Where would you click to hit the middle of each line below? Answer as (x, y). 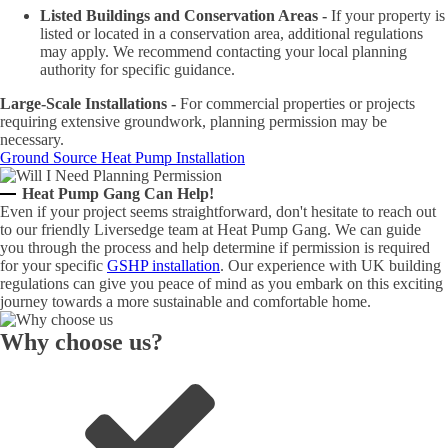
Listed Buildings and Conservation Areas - (183, 15)
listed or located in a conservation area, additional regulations (231, 33)
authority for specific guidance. (139, 69)
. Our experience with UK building (330, 265)
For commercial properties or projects (295, 103)
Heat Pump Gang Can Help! (118, 193)
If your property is (386, 15)
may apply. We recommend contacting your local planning (223, 51)
